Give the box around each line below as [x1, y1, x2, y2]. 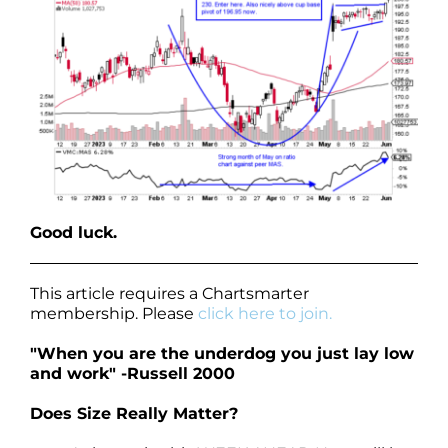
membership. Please [30, 303, 198, 323]
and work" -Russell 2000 [30, 363, 235, 383]
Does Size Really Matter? [30, 403, 238, 423]
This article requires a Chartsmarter [30, 283, 309, 303]
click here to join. [198, 303, 332, 323]
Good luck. [30, 222, 117, 242]
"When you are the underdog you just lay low [30, 343, 414, 363]
